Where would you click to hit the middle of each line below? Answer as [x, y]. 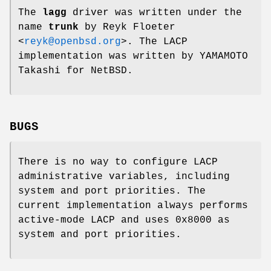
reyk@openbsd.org [73, 41]
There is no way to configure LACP [118, 162]
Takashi [39, 70]
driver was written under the [154, 12]
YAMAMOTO [224, 56]
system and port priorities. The [112, 191]
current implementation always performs [133, 205]
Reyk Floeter [139, 27]
